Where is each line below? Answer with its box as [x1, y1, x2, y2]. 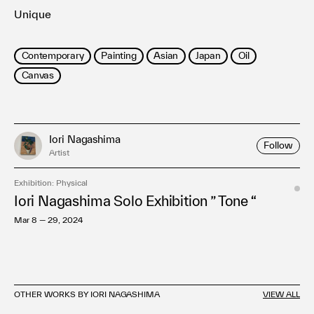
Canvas [21, 69, 54, 81]
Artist [49, 147, 69, 157]
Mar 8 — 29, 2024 [14, 214, 83, 224]
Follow [264, 139, 293, 151]
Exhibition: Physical [14, 177, 88, 187]
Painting [101, 50, 137, 62]
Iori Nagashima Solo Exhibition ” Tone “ [14, 192, 257, 209]
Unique [14, 8, 51, 21]
